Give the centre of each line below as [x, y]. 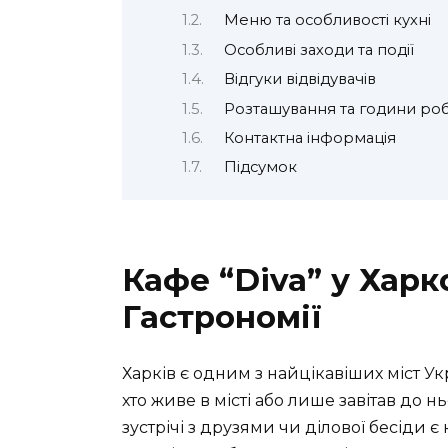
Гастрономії [222, 316]
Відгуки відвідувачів [299, 79]
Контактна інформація [309, 138]
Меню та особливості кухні [327, 20]
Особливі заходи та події [318, 49]
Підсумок [260, 167]
